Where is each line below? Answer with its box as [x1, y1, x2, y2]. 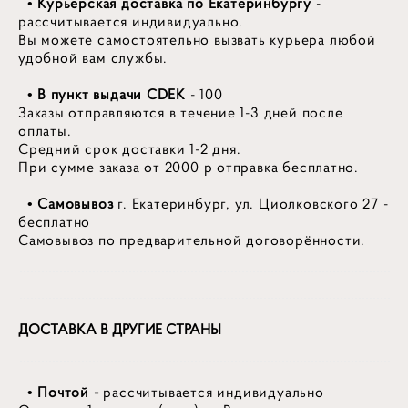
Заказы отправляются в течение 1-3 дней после [18, 104, 343, 122]
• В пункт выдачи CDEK [18, 86, 186, 104]
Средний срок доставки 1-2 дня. [18, 140, 241, 158]
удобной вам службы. [18, 49, 168, 67]
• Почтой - [18, 382, 99, 401]
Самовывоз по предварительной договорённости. [18, 231, 366, 250]
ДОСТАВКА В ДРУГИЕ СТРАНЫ [18, 320, 221, 338]
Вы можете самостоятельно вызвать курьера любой [18, 31, 376, 49]
